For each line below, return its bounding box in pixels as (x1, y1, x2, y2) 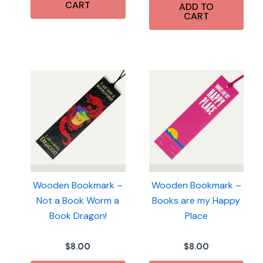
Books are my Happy (152, 194, 241, 207)
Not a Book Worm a (36, 194, 120, 207)
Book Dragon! (49, 210, 107, 222)
